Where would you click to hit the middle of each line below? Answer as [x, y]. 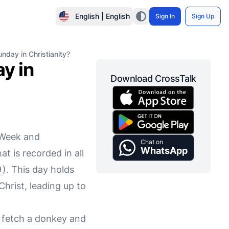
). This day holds [38, 169]
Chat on [152, 142]
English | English [102, 16]
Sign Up [203, 16]
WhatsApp [164, 150]
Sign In [165, 16]
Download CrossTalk [153, 78]
